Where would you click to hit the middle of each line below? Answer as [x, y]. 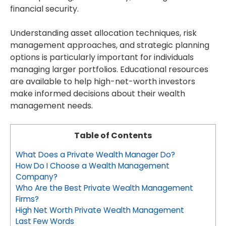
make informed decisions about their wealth [98, 94]
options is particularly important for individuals [102, 57]
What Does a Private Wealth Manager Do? [95, 155]
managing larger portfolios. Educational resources [109, 69]
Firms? [27, 199]
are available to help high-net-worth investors [103, 81]
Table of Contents [113, 135]
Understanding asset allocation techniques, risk [103, 33]
